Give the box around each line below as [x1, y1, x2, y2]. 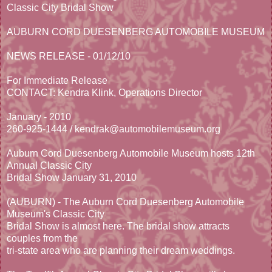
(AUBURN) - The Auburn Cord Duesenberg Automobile [7, 197, 244, 208]
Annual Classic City [7, 160, 92, 171]
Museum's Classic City [7, 209, 104, 220]
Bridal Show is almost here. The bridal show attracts [7, 221, 229, 232]
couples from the [7, 233, 78, 244]
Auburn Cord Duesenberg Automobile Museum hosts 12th [7, 148, 255, 159]
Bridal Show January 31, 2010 [7, 172, 137, 183]
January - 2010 [7, 112, 71, 123]
